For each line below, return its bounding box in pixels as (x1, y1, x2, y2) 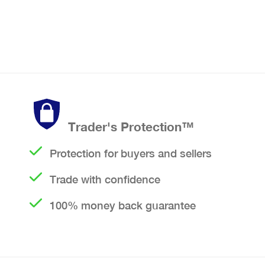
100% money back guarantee (50, 199, 196, 212)
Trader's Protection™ (68, 119, 194, 135)
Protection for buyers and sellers (50, 147, 212, 160)
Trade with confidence (50, 173, 160, 186)
